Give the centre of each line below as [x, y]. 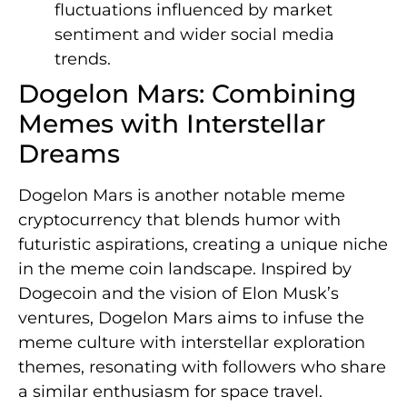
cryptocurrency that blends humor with [179, 220]
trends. [83, 60]
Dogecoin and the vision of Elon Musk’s [179, 294]
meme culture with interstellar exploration [192, 343]
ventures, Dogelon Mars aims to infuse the [191, 318]
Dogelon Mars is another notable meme [182, 196]
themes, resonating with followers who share [202, 367]
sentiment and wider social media [194, 35]
